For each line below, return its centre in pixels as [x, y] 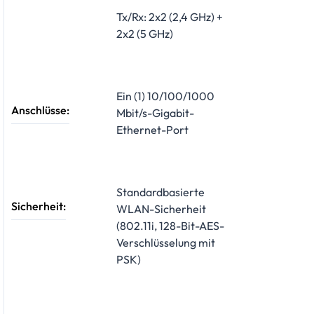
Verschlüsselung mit [166, 243]
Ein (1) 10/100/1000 [165, 96]
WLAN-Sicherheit [161, 209]
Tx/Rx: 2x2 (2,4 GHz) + [170, 17]
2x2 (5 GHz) [145, 34]
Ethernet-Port [152, 130]
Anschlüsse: [40, 110]
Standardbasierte [161, 192]
